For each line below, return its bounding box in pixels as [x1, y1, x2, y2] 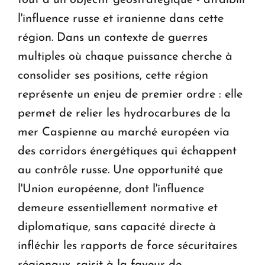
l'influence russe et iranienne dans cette [18, 13, 224, 25]
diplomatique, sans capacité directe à [18, 221, 216, 234]
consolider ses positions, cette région [18, 70, 208, 82]
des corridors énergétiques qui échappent [18, 146, 237, 158]
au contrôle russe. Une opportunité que [18, 164, 223, 177]
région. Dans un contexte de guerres [18, 32, 208, 44]
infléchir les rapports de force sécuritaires [18, 240, 237, 253]
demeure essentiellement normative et [18, 202, 218, 215]
